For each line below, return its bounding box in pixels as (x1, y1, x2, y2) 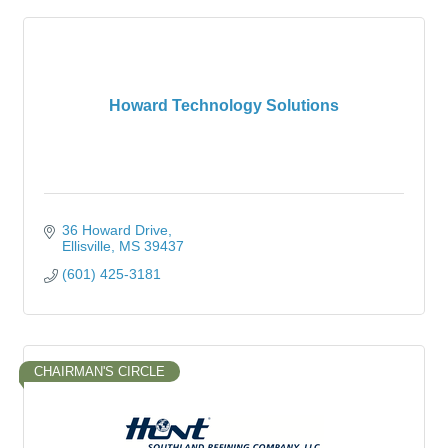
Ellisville (61, 238, 111, 254)
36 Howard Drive (61, 222, 168, 238)
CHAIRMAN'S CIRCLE (34, 364, 165, 379)
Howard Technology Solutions (109, 97, 339, 114)
